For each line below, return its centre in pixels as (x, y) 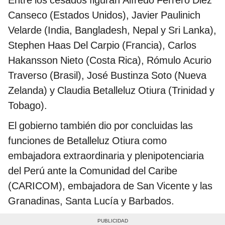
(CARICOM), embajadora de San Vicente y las (110, 186)
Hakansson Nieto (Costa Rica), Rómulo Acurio (110, 61)
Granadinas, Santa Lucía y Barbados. (91, 201)
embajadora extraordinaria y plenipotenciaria (106, 156)
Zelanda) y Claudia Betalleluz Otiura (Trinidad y (111, 91)
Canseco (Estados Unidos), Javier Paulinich (104, 15)
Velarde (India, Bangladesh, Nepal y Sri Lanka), (112, 30)
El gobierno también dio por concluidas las (100, 126)
